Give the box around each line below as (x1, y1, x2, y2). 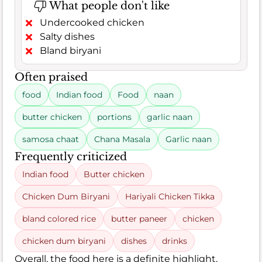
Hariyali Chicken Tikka (125, 191, 215, 202)
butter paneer (111, 213, 167, 225)
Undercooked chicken (40, 17, 144, 29)
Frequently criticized (15, 150, 127, 164)
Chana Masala (94, 134, 150, 145)
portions (97, 112, 132, 123)
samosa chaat (22, 134, 79, 145)
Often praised (15, 71, 88, 84)
